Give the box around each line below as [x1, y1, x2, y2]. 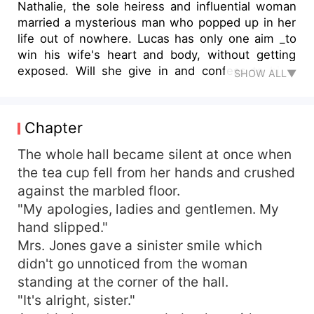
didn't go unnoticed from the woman [18, 254, 248, 272]
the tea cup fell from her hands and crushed [18, 163, 296, 181]
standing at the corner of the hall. [18, 273, 228, 290]
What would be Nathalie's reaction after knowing [18, 95, 296, 110]
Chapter [24, 118, 83, 137]
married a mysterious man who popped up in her [18, 15, 296, 29]
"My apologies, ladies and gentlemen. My [18, 200, 280, 217]
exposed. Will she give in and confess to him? [18, 63, 76, 78]
